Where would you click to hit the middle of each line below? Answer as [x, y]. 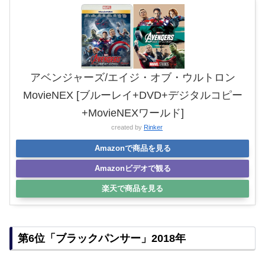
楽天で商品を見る [132, 189]
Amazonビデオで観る [132, 169]
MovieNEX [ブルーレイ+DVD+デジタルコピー [132, 96]
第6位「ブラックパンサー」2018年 [102, 238]
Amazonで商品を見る [132, 148]
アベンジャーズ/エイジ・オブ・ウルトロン [132, 78]
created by [127, 127]
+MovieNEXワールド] [132, 113]
